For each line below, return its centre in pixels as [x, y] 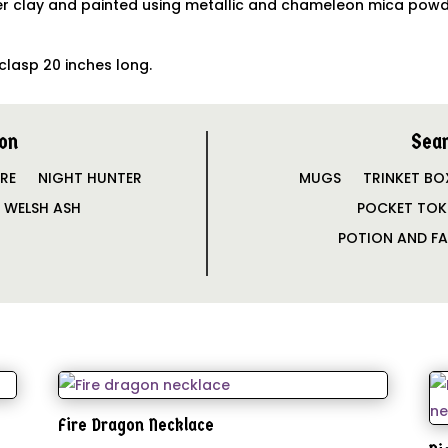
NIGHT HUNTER [89, 177]
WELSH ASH [43, 207]
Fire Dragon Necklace [135, 425]
